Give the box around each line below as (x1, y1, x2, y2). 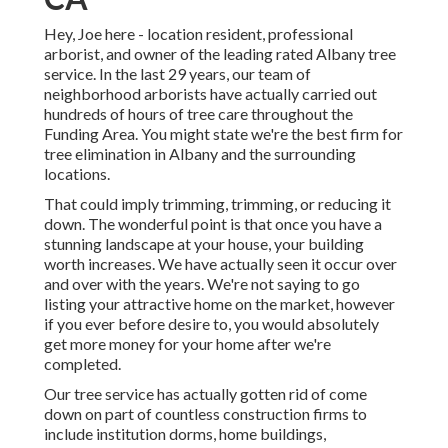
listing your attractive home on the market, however (44, 294, 395, 314)
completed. (44, 354, 121, 374)
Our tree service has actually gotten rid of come (44, 384, 367, 404)
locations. (44, 164, 110, 184)
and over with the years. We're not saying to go (44, 274, 360, 294)
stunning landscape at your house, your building (44, 234, 364, 254)
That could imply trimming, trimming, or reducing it (44, 194, 391, 214)
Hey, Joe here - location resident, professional (44, 24, 353, 44)
